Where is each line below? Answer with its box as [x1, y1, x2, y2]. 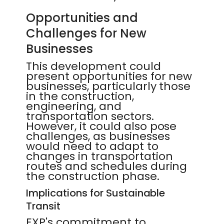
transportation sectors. [26, 108, 154, 124]
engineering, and [26, 98, 121, 114]
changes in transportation [26, 148, 173, 164]
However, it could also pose [26, 118, 177, 134]
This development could [26, 58, 161, 74]
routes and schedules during [26, 158, 187, 174]
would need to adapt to [26, 138, 158, 154]
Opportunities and [26, 9, 138, 26]
